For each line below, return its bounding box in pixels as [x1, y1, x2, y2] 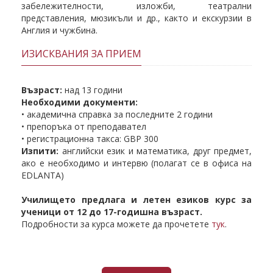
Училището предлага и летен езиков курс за [21, 194, 252, 205]
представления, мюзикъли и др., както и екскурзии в [21, 12, 252, 24]
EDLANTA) [21, 169, 64, 181]
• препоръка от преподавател [21, 121, 146, 132]
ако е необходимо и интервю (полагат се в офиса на [21, 157, 252, 169]
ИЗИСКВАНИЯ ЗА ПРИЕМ [21, 47, 141, 60]
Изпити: [21, 145, 58, 157]
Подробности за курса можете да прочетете [21, 218, 211, 230]
